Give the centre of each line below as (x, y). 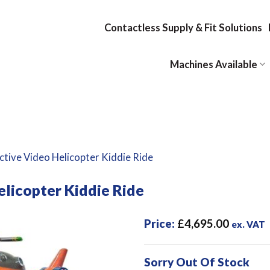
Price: (161, 224)
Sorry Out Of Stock (197, 262)
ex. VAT (248, 224)
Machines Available (213, 64)
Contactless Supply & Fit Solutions (183, 27)
